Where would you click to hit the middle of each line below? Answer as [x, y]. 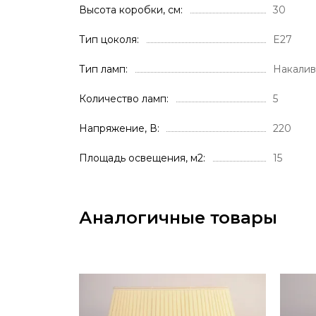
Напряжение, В [118, 128]
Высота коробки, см [130, 10]
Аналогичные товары [178, 218]
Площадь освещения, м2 [141, 158]
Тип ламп [102, 69]
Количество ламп [123, 99]
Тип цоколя [108, 39]
